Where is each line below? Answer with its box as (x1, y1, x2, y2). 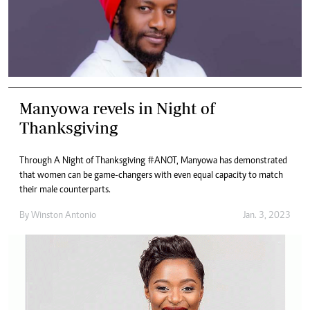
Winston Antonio (31, 210, 96, 221)
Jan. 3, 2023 (243, 210, 291, 221)
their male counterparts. (19, 185, 111, 195)
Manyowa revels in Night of (19, 98, 215, 118)
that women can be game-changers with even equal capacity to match (19, 170, 283, 181)
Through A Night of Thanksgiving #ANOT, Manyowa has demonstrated (19, 156, 287, 166)
